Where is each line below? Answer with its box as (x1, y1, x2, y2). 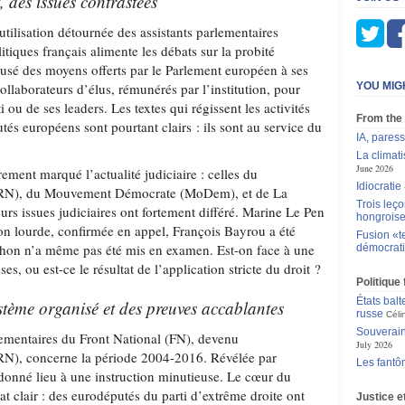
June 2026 (355, 162, 393, 174)
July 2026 (355, 338, 392, 351)
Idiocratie (355, 180, 401, 193)
